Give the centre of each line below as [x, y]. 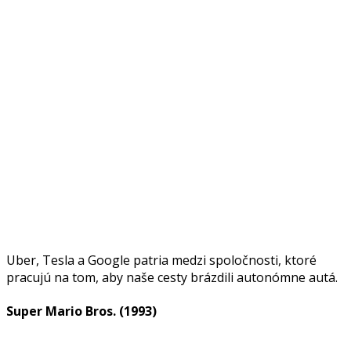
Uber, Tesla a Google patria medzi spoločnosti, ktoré [161, 260]
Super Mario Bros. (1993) [81, 311]
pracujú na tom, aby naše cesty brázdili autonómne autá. [172, 277]
